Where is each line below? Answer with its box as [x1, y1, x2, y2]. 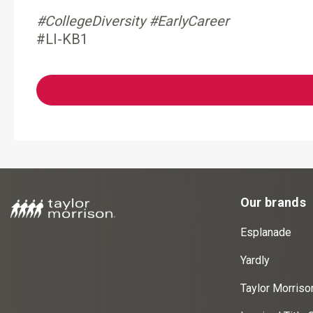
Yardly [240, 254, 270, 267]
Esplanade [240, 226, 291, 239]
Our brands [240, 195, 307, 210]
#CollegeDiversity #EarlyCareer [36, 13, 229, 29]
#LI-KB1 [36, 31, 88, 48]
